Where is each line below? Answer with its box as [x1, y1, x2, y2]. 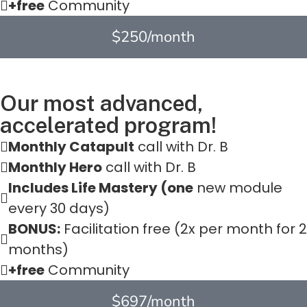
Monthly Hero [8, 158, 102, 177]
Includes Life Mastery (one [8, 178, 193, 198]
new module [193, 178, 282, 198]
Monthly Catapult [8, 137, 134, 157]
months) [8, 240, 69, 260]
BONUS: [8, 219, 60, 239]
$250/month [112, 27, 195, 48]
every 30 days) [8, 199, 110, 219]
